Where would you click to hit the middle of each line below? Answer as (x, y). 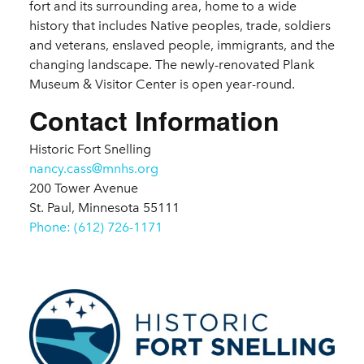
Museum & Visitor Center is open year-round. (162, 84)
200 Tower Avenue (84, 188)
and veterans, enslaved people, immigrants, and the (182, 45)
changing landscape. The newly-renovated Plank (172, 65)
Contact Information (154, 121)
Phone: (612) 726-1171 (96, 227)
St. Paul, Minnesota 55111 (104, 208)
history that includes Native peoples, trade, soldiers (180, 26)
